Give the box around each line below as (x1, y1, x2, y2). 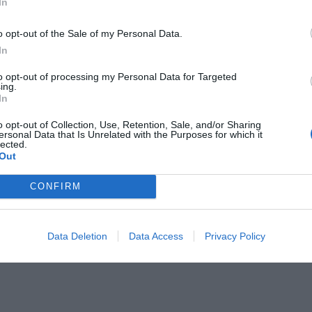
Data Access (128, 230, 183, 242)
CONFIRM (29, 181, 81, 192)
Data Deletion (47, 230, 107, 242)
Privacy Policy (204, 230, 265, 242)
